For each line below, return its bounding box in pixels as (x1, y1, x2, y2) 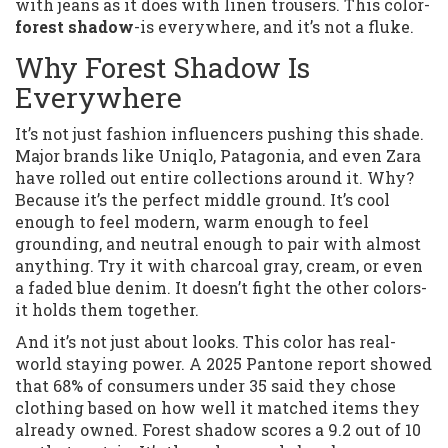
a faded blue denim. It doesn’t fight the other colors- (15, 277, 427, 299)
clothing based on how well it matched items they (15, 397, 420, 419)
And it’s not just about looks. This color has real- (15, 331, 396, 353)
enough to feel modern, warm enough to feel (15, 211, 369, 233)
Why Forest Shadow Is (15, 49, 310, 87)
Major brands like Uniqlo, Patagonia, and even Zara (15, 145, 421, 167)
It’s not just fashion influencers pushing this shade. (15, 123, 424, 145)
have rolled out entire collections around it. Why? (15, 167, 414, 189)
